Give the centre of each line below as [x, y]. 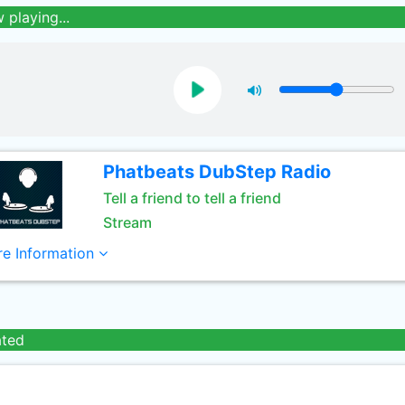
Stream [127, 222]
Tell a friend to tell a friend [192, 198]
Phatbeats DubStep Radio [217, 172]
